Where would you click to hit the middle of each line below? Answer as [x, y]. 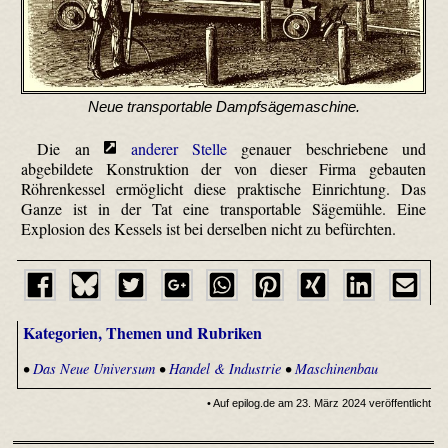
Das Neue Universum [93, 368]
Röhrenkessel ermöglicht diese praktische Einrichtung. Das [223, 188]
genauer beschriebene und [326, 148]
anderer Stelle [179, 148]
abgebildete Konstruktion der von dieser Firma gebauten [223, 168]
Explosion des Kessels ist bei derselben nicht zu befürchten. [209, 228]
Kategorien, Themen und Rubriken [142, 333]
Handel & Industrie [224, 368]
